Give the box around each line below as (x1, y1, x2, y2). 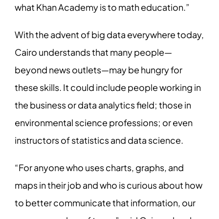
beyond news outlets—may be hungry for (14, 64, 182, 75)
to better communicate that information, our (14, 197, 196, 208)
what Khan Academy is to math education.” (14, 1, 190, 13)
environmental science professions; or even (14, 116, 193, 128)
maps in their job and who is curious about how (14, 179, 202, 191)
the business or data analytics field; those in (14, 99, 191, 110)
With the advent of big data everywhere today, (14, 28, 204, 40)
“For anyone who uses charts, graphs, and (14, 161, 184, 173)
